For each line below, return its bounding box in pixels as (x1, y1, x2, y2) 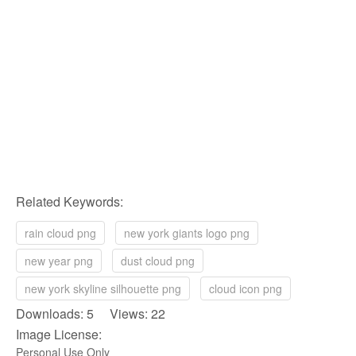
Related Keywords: (16, 192, 123, 211)
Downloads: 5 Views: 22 (16, 304, 165, 323)
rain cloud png (25, 224, 96, 241)
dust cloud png (121, 252, 195, 269)
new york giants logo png (124, 224, 250, 241)
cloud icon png (209, 280, 282, 296)
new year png (25, 252, 93, 269)
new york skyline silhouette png (25, 280, 181, 296)
